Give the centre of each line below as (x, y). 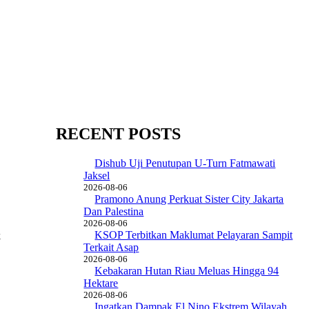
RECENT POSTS (119, 133)
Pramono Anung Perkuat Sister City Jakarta (189, 199)
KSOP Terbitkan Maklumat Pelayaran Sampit (194, 235)
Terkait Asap (111, 247)
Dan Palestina (114, 211)
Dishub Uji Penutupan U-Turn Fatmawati (185, 163)
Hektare (101, 283)
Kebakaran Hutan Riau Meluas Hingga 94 (187, 270)
